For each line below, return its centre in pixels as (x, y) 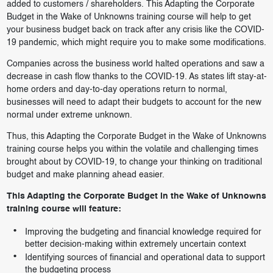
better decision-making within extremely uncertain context (135, 245)
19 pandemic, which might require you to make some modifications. (136, 43)
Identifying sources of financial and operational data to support (145, 258)
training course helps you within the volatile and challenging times (132, 150)
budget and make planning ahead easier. (85, 175)
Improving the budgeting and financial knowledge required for (143, 232)
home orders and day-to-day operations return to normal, (117, 90)
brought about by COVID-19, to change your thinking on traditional (134, 162)
